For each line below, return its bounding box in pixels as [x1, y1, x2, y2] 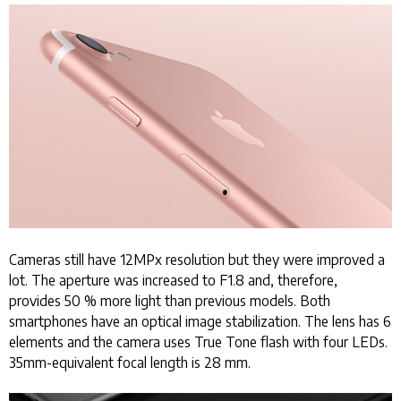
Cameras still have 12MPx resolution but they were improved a [9, 250, 385, 268]
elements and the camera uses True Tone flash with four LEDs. [9, 332, 388, 350]
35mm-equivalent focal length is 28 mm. [9, 353, 251, 371]
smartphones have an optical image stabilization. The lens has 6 [9, 311, 391, 329]
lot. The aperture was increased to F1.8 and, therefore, [9, 270, 337, 288]
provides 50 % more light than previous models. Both [9, 291, 330, 309]
